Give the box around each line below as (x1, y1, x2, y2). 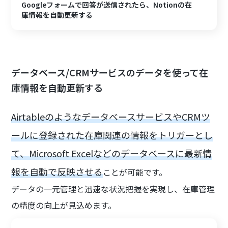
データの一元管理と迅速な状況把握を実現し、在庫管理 (11, 183, 215, 195)
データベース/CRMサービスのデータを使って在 (11, 66, 209, 79)
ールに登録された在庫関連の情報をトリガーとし (11, 128, 213, 142)
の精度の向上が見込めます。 (11, 199, 117, 212)
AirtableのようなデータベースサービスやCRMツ (11, 110, 211, 124)
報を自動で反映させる (11, 165, 103, 179)
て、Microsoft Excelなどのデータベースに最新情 (11, 147, 212, 160)
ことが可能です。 (103, 166, 167, 179)
